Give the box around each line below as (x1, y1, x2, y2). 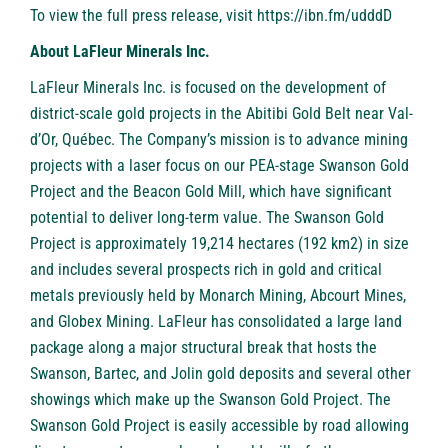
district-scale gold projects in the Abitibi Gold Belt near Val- (30, 104, 413, 124)
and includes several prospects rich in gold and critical (30, 260, 382, 280)
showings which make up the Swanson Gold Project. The (30, 390, 391, 410)
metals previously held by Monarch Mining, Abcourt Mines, (30, 286, 406, 306)
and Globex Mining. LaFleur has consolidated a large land (30, 312, 402, 332)
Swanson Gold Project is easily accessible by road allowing (30, 416, 409, 436)
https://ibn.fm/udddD (257, 6, 392, 26)
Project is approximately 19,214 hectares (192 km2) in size (30, 234, 409, 254)
